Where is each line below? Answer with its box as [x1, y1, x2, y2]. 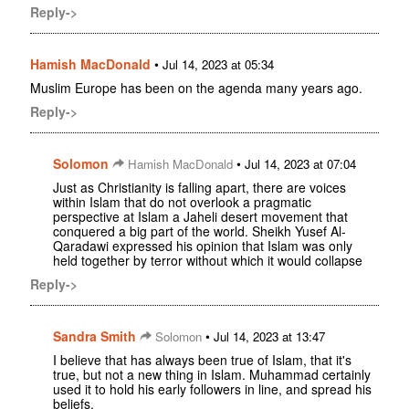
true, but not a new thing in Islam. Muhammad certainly [53, 365, 371, 384]
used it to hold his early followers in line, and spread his [53, 380, 372, 399]
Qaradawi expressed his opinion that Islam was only [53, 236, 352, 256]
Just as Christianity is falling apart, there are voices [53, 178, 346, 197]
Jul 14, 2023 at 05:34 [163, 56, 274, 74]
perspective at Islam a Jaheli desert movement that [53, 207, 348, 226]
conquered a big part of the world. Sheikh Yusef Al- [53, 222, 346, 241]
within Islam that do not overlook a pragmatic [53, 193, 311, 212]
